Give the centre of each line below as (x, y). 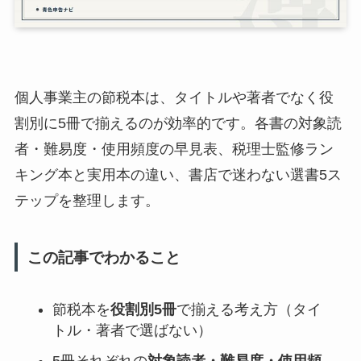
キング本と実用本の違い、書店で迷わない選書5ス (178, 175)
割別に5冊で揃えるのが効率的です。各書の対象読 (178, 124)
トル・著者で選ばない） (132, 331)
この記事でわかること (104, 257)
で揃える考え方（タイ (249, 310)
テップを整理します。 (87, 201)
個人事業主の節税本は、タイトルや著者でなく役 (174, 98)
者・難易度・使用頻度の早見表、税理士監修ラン (174, 149)
